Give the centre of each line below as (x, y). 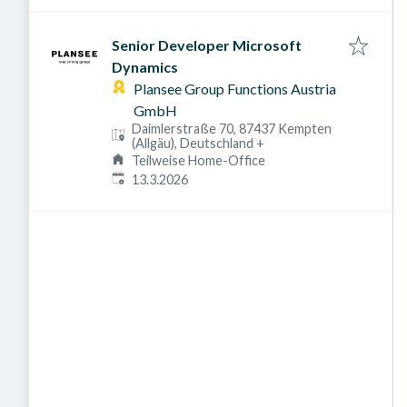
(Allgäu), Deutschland (193, 143)
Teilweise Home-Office (199, 160)
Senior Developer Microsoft (207, 45)
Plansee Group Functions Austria (235, 89)
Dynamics (145, 67)
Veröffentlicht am (163, 179)
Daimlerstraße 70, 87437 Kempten (232, 129)
